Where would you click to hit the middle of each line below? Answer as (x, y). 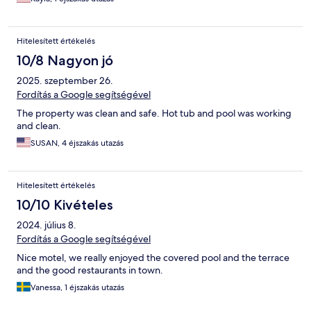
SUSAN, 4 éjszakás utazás (77, 143)
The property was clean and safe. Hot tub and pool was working (154, 114)
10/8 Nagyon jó (65, 61)
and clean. (39, 126)
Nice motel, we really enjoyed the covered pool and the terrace (153, 258)
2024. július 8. (47, 225)
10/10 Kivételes (65, 205)
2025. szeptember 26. (65, 81)
